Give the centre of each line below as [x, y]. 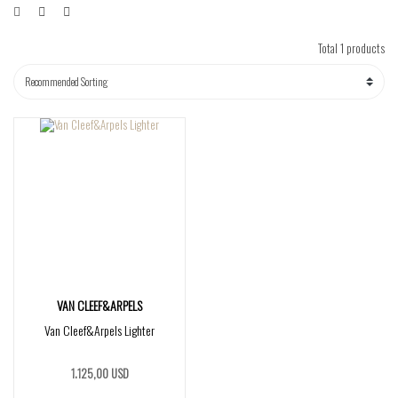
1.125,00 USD [99, 373]
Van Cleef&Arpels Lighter [99, 330]
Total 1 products [351, 48]
